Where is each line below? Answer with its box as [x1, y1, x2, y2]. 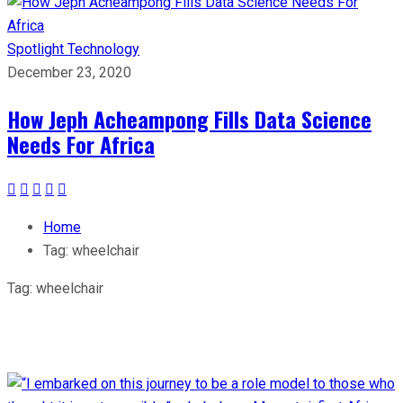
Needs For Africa [7, 127, 155, 160]
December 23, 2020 [7, 63, 131, 81]
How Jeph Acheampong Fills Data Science [7, 102, 372, 135]
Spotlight [7, 40, 67, 58]
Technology [67, 40, 139, 58]
